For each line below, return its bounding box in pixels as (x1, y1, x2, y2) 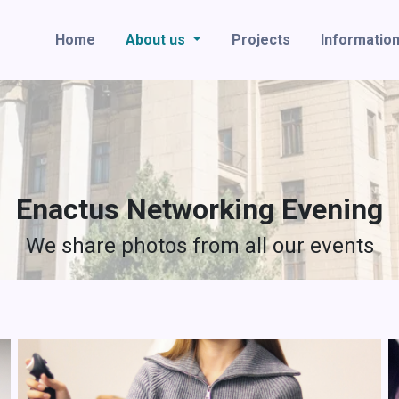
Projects (231, 31, 290, 48)
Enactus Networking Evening (16, 192, 383, 226)
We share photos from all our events (25, 233, 374, 258)
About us (125, 31, 189, 48)
